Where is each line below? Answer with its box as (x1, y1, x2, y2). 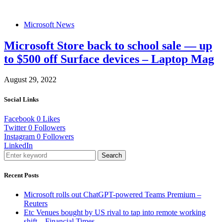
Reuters (24, 199, 48, 208)
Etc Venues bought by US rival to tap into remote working (24, 208, 206, 217)
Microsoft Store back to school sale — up (4, 39, 212, 52)
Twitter (4, 123, 26, 132)
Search (102, 151, 122, 159)
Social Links (4, 95, 39, 103)
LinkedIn (4, 141, 33, 150)
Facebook (4, 114, 35, 123)
